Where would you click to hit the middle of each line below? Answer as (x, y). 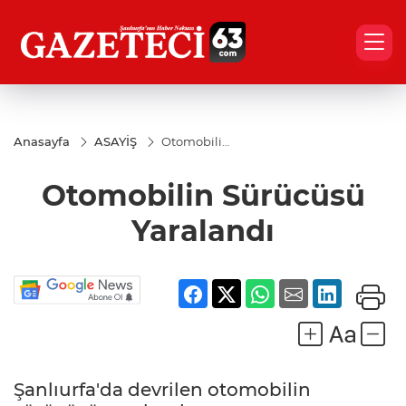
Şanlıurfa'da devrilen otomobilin (162, 390)
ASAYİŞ (116, 141)
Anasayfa (42, 141)
